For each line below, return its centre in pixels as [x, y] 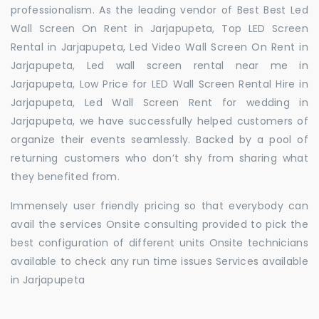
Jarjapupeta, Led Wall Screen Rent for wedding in [159, 102]
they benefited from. [66, 176]
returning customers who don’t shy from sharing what [159, 158]
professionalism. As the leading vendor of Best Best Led [159, 10]
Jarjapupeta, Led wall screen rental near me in [159, 65]
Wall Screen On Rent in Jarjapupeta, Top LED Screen [159, 28]
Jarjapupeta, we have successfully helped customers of [159, 121]
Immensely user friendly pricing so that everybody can [159, 205]
